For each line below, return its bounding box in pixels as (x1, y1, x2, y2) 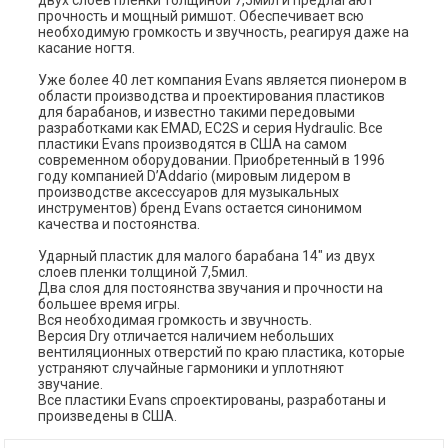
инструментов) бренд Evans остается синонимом (38, 200, 363, 217)
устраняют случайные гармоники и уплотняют (38, 360, 345, 377)
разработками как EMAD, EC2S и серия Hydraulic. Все (38, 120, 384, 137)
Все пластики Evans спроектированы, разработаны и (38, 392, 387, 409)
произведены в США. (38, 408, 178, 425)
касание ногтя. (38, 40, 136, 57)
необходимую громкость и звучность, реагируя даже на (38, 24, 410, 41)
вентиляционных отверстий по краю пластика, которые (38, 344, 406, 361)
